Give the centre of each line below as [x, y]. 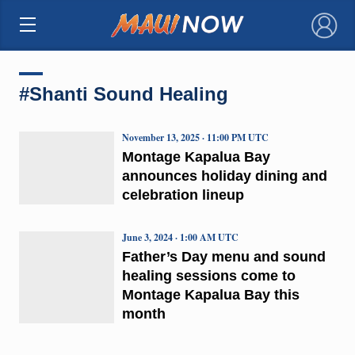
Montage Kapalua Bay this [210, 294]
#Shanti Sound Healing [123, 94]
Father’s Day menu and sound [223, 256]
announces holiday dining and [224, 176]
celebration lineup [183, 195]
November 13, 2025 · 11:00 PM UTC [195, 137]
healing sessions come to [208, 275]
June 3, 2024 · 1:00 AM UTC [180, 237]
